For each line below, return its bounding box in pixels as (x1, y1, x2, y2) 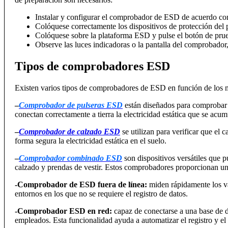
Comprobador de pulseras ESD (19, 101, 123, 110)
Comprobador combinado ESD (19, 154, 122, 163)
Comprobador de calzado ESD (19, 127, 120, 136)
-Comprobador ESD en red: (15, 207, 112, 216)
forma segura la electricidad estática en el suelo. (15, 136, 166, 146)
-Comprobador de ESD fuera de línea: (15, 180, 147, 189)
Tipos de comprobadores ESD (15, 60, 170, 73)
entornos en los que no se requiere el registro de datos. (15, 189, 188, 198)
